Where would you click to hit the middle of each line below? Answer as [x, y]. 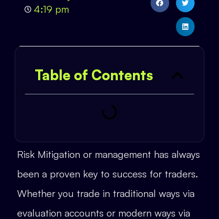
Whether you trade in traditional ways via [106, 193]
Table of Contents [94, 75]
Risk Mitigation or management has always [109, 154]
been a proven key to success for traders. [108, 174]
